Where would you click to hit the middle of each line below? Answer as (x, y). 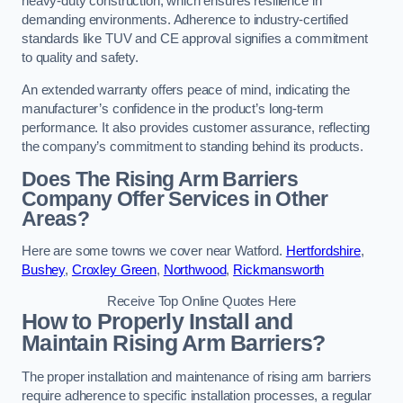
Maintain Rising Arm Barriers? (174, 344)
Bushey (44, 269)
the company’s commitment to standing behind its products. (193, 146)
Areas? (55, 219)
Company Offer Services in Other (175, 199)
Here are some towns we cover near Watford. (154, 251)
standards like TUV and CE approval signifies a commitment (195, 39)
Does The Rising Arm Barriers (160, 179)
